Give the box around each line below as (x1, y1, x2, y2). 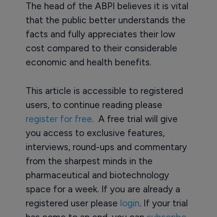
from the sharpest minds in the (25, 155, 153, 167)
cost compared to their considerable (25, 43, 177, 54)
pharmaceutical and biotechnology (25, 170, 169, 181)
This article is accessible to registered (25, 85, 183, 96)
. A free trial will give (92, 113, 178, 124)
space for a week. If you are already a (25, 184, 180, 195)
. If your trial (139, 198, 188, 209)
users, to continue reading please (25, 99, 162, 110)
